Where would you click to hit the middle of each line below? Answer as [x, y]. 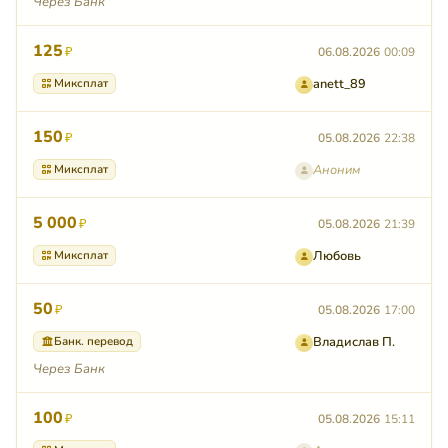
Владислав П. [354, 342]
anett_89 [339, 84]
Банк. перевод [93, 341]
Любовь [337, 256]
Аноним [336, 170]
